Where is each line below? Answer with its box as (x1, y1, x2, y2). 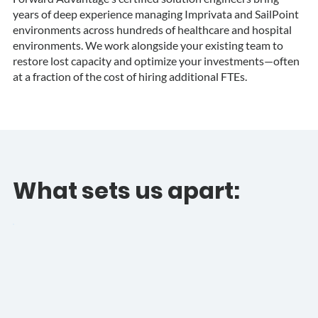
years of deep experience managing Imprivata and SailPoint (12, 7, 299, 21)
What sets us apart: (12, 175, 240, 207)
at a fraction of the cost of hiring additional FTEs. (12, 70, 249, 84)
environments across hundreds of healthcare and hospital (12, 23, 292, 37)
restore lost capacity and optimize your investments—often (12, 54, 300, 68)
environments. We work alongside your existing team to (12, 38, 283, 53)
